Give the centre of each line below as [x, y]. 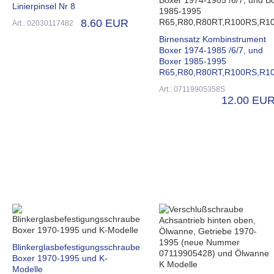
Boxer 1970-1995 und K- [60, 258]
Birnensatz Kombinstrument [213, 39]
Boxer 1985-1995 [193, 61]
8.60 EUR [105, 23]
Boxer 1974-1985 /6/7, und [211, 50]
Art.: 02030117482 [43, 23]
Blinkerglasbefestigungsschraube [76, 247]
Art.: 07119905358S [192, 89]
